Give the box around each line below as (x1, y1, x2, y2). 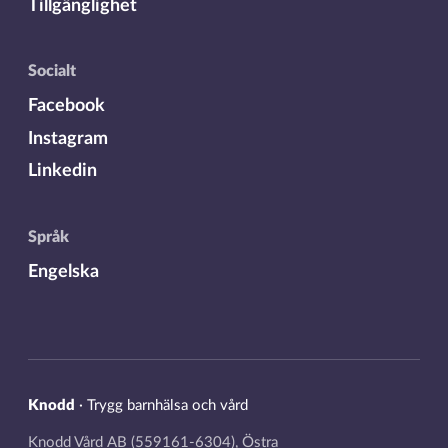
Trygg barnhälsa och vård (86, 398, 248, 414)
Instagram (27, 129, 108, 147)
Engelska (27, 262, 99, 280)
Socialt (27, 63, 76, 80)
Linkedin (27, 162, 97, 180)
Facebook (27, 97, 105, 115)
